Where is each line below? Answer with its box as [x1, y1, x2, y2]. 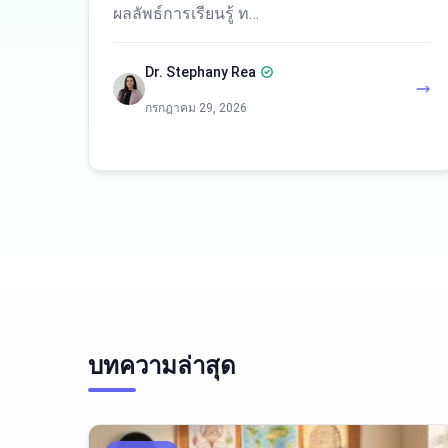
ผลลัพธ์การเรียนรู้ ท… [113, 4, 259, 23]
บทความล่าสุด [88, 352, 236, 380]
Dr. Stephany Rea [145, 64, 256, 80]
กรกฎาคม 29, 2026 [145, 101, 247, 115]
